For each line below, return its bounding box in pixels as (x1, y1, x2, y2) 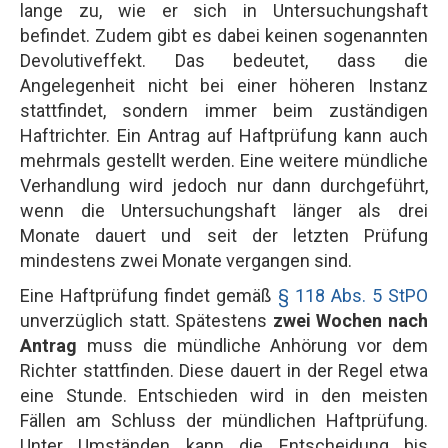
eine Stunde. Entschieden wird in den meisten (20, 384, 428, 406)
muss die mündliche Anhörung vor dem (77, 334, 428, 356)
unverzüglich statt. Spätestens (20, 309, 273, 331)
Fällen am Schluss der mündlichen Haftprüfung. (20, 409, 428, 431)
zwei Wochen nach (272, 309, 429, 331)
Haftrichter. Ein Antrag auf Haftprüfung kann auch (20, 124, 428, 146)
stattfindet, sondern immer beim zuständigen (20, 99, 428, 121)
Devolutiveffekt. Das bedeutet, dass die (20, 49, 428, 71)
